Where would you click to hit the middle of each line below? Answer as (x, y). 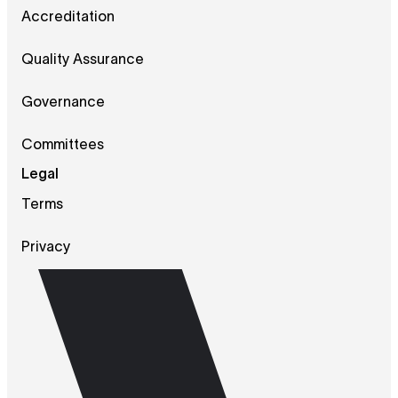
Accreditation (68, 17)
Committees (63, 145)
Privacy (46, 247)
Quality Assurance (83, 60)
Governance (63, 103)
